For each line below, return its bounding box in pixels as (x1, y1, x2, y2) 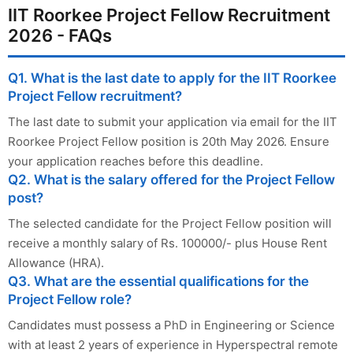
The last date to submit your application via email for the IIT (8, 113, 337, 129)
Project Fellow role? (8, 291, 132, 307)
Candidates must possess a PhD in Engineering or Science (8, 317, 335, 333)
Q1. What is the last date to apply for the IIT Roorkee (8, 69, 336, 86)
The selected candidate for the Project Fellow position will (8, 215, 332, 231)
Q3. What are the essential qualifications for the (8, 273, 309, 289)
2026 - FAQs (8, 24, 112, 46)
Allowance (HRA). (8, 255, 104, 270)
